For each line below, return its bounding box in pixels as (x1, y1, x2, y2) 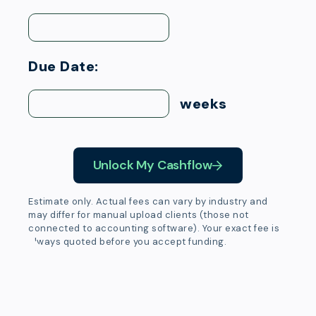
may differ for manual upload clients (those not (28, 209, 249, 221)
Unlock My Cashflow (92, 157, 212, 174)
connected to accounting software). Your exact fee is (28, 222, 279, 234)
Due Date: (28, 57, 99, 75)
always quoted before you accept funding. (28, 236, 226, 248)
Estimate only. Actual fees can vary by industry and (28, 195, 268, 207)
